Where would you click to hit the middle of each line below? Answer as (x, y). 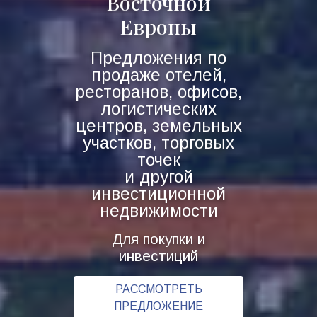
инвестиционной (158, 193)
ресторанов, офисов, (158, 91)
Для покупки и (158, 238)
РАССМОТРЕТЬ (158, 289)
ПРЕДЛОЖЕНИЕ (158, 306)
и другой (158, 176)
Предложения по (158, 57)
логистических (158, 108)
